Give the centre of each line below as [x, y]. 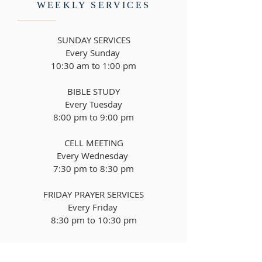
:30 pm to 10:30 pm [96, 220]
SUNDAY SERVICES [94, 40]
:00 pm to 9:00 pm [96, 117]
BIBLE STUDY [94, 91]
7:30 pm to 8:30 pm [94, 168]
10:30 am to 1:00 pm [94, 65]
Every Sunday [94, 53]
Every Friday [94, 207]
